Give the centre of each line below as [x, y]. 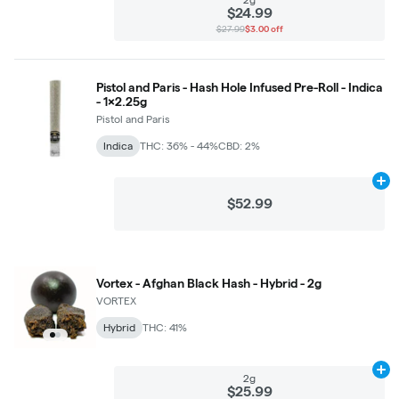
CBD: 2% [239, 145]
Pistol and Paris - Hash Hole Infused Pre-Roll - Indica [240, 87]
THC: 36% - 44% [179, 145]
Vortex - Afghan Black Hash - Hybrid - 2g [209, 283]
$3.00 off [264, 28]
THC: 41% [165, 327]
